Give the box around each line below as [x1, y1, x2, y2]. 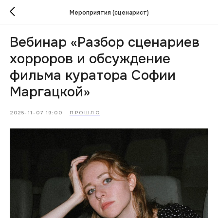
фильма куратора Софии [10, 67, 176, 84]
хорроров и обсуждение [10, 50, 170, 68]
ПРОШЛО [70, 109, 100, 116]
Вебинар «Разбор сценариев [10, 34, 200, 51]
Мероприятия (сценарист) [69, 8, 149, 17]
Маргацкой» [10, 83, 90, 101]
